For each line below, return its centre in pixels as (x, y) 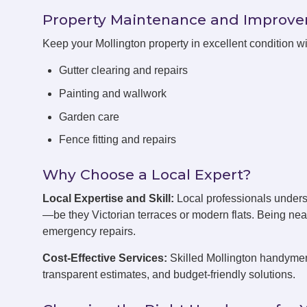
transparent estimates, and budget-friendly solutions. (169, 275)
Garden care (89, 116)
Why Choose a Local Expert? (147, 175)
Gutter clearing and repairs (123, 71)
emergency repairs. (89, 232)
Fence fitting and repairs (118, 140)
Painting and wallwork (113, 93)
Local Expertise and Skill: (108, 199)
